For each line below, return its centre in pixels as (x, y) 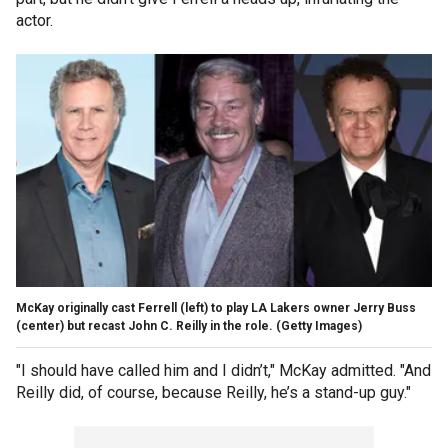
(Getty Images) (319, 325)
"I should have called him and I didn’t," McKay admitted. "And (223, 370)
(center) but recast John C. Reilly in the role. (144, 325)
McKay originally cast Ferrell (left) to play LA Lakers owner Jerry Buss (216, 307)
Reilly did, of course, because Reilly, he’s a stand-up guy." (213, 392)
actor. (34, 20)
